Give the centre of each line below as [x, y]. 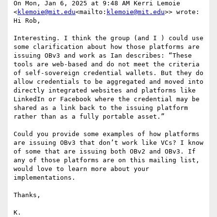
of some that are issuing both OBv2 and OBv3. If [105, 152]
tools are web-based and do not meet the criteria [107, 64]
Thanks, [27, 195]
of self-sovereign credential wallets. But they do [108, 73]
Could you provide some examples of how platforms [107, 134]
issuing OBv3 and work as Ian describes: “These [103, 56]
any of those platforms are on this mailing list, [107, 160]
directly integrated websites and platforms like [105, 91]
